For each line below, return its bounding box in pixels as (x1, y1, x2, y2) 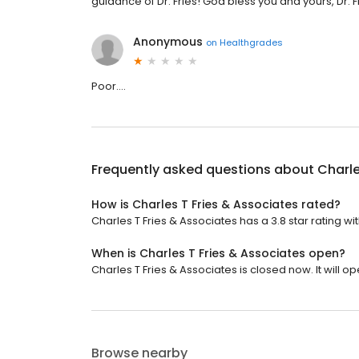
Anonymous (133, 34, 203, 50)
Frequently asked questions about (91, 160, 317, 179)
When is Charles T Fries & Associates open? (91, 245, 345, 262)
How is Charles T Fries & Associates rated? (91, 196, 341, 213)
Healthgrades (220, 35, 283, 49)
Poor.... (91, 79, 126, 95)
